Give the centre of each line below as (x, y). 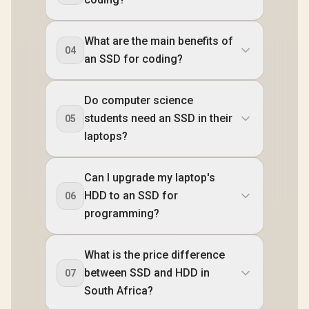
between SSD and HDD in (147, 273)
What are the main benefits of (159, 41)
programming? (122, 213)
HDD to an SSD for (131, 196)
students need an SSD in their (158, 118)
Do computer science (139, 100)
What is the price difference (154, 255)
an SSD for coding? (133, 59)
